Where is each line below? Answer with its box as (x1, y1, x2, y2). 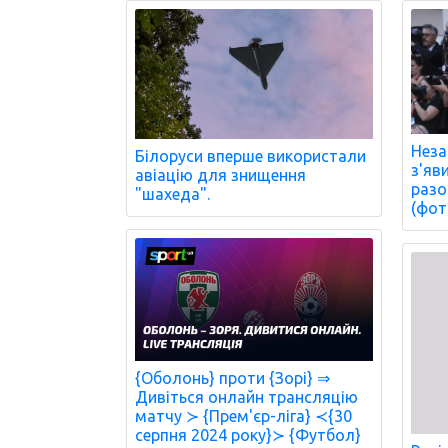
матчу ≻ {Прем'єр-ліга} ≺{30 (135, 407, 352, 426)
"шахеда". (135, 184, 210, 203)
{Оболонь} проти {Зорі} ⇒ (135, 369, 330, 388)
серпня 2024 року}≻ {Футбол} (135, 426, 361, 445)
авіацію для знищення (135, 165, 306, 184)
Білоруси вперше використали (135, 146, 366, 165)
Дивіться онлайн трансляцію (135, 388, 358, 407)
